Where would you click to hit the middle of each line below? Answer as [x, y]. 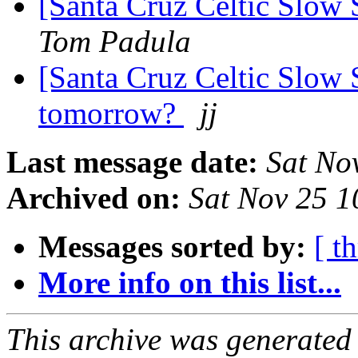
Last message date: [132, 162]
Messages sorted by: [172, 247]
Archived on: [93, 198]
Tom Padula [115, 42]
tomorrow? [111, 113]
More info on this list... [190, 283]
